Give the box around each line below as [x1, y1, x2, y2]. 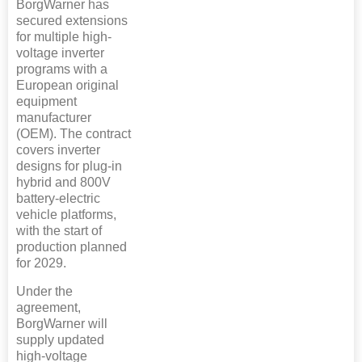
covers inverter [16, 143, 100, 158]
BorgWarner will [16, 317, 107, 331]
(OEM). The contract [16, 127, 131, 141]
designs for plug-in [16, 159, 122, 174]
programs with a [16, 62, 107, 77]
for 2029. [16, 256, 66, 271]
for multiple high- [16, 30, 112, 44]
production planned [16, 240, 127, 255]
